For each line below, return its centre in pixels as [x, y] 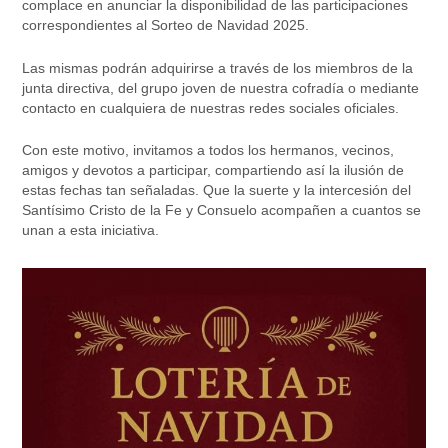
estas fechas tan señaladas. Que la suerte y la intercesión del [216, 190]
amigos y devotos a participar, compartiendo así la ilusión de [212, 170]
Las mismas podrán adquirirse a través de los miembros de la [217, 67]
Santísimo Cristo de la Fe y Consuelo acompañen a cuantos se [221, 210]
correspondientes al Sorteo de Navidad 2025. [165, 25]
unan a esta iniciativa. [90, 230]
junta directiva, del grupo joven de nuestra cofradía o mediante [220, 87]
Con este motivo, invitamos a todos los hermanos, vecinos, [207, 150]
